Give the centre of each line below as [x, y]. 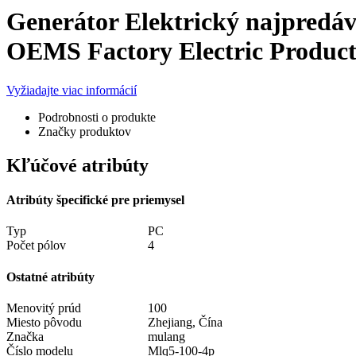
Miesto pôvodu [44, 322]
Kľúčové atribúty [77, 165]
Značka [25, 336]
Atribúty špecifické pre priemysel [95, 200]
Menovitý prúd [44, 308]
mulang [166, 336]
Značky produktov [85, 131]
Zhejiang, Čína [185, 322]
